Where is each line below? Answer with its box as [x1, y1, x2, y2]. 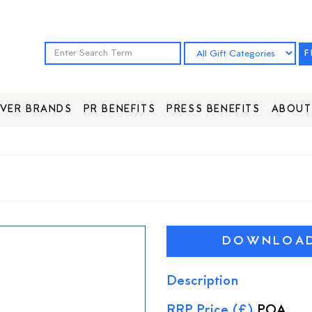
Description [166, 272, 239, 290]
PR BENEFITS [83, 102, 156, 116]
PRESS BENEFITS [166, 102, 260, 116]
